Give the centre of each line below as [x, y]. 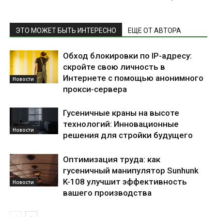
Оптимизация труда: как [112, 159]
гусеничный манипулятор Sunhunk [131, 170]
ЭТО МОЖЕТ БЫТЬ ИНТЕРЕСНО [66, 31]
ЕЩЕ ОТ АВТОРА [155, 31]
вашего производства [107, 193]
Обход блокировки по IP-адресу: [127, 56]
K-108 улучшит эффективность [125, 182]
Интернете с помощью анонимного [133, 78]
